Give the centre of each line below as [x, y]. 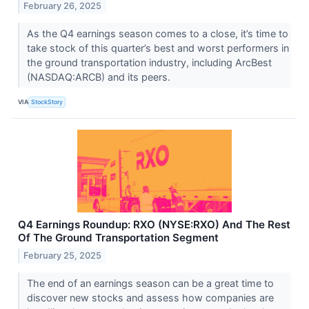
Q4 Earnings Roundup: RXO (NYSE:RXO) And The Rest [154, 225]
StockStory [47, 101]
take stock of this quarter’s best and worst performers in [158, 48]
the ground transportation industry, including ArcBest [149, 63]
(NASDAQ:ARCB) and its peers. [100, 77]
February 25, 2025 [63, 255]
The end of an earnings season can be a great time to [150, 283]
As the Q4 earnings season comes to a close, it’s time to [157, 34]
